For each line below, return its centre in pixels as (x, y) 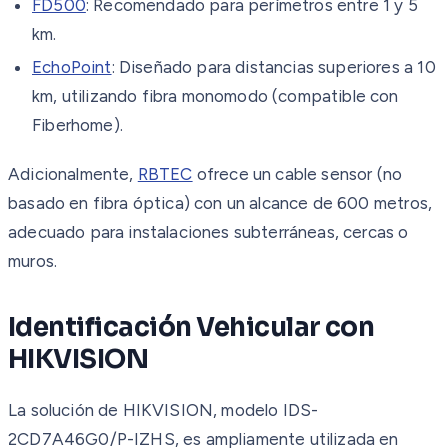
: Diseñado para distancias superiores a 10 (273, 66)
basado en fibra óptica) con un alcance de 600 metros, (220, 202)
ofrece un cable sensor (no (297, 173)
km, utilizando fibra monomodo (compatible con (215, 95)
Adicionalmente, (73, 173)
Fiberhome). (77, 124)
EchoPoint (72, 66)
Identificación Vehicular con (191, 327)
